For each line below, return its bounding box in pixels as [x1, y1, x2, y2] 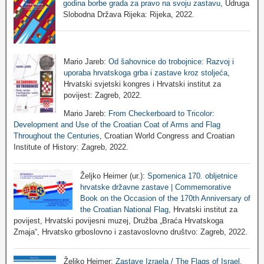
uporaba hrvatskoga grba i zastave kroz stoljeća [63, 68, 227, 77]
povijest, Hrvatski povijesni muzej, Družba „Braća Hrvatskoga [14, 216, 223, 226]
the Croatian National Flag [80, 205, 169, 214]
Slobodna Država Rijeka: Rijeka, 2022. [62, 9, 194, 19]
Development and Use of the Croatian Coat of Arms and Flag [14, 120, 220, 129]
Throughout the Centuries [14, 131, 100, 140]
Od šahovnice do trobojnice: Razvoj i [108, 57, 234, 66]
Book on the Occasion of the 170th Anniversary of [80, 194, 250, 203]
